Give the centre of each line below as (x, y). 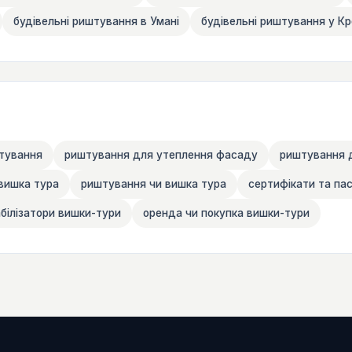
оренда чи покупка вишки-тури (226, 213)
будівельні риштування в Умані (96, 21)
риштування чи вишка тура (154, 183)
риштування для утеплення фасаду (161, 154)
